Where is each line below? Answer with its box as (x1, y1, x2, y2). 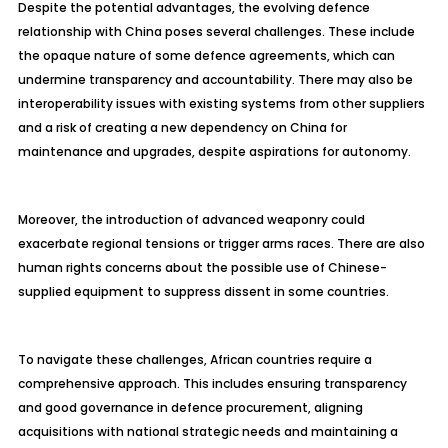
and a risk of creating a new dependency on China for (17, 119, 347, 136)
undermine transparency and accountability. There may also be (17, 71, 413, 88)
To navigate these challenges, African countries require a (17, 351, 372, 368)
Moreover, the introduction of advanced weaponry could (17, 211, 365, 228)
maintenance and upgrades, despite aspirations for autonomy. (17, 143, 411, 160)
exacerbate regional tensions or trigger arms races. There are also (17, 235, 425, 252)
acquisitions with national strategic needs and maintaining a (17, 423, 398, 440)
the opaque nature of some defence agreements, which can (17, 47, 395, 64)
